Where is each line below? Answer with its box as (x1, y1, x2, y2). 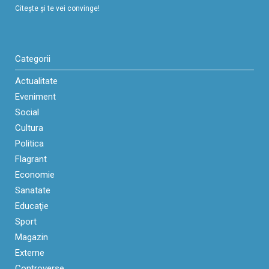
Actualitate (15, 75, 58, 86)
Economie (15, 169, 55, 180)
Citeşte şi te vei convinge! (15, 4, 100, 13)
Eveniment (15, 91, 56, 102)
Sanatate (15, 184, 50, 196)
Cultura (15, 122, 43, 133)
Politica (15, 138, 44, 149)
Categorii (15, 53, 50, 64)
